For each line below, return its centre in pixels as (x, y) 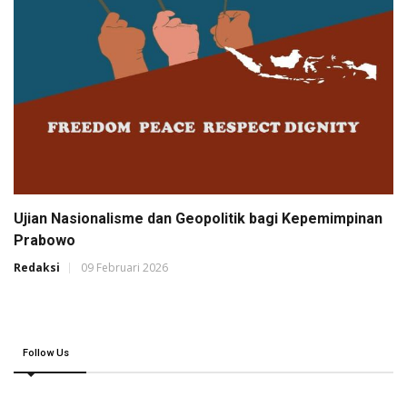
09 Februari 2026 (124, 268)
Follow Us (46, 353)
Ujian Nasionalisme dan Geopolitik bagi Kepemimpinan (198, 219)
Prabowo (45, 241)
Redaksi (37, 268)
